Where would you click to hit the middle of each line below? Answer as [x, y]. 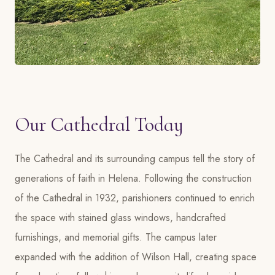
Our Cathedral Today [99, 124]
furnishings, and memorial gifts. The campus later [116, 237]
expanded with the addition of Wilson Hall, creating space [136, 257]
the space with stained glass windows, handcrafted [120, 217]
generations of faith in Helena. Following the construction [133, 178]
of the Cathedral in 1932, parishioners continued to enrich [135, 198]
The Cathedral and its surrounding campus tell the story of [135, 158]
